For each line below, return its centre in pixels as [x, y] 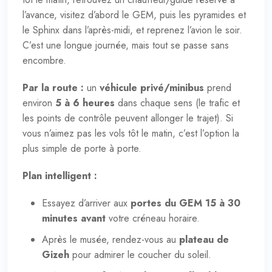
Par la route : [53, 87]
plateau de [204, 239]
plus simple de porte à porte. [82, 148]
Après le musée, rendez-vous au [110, 239]
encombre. [44, 60]
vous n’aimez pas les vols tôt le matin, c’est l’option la [131, 133]
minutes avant [74, 218]
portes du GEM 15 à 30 [185, 203]
